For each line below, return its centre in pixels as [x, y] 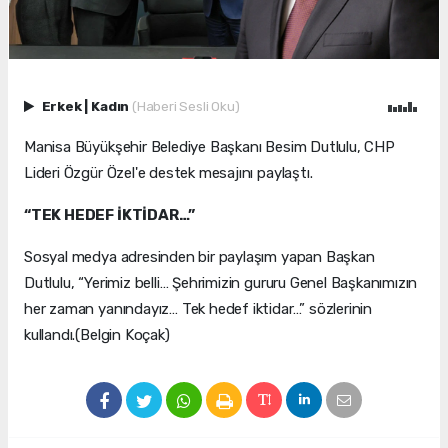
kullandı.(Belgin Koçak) [97, 335]
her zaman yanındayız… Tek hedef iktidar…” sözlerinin [198, 309]
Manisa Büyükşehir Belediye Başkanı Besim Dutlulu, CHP [209, 147]
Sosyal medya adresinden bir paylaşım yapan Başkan [199, 257]
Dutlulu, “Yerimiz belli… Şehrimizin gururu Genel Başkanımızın [221, 283]
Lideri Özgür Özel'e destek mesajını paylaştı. [168, 173]
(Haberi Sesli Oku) [185, 106]
